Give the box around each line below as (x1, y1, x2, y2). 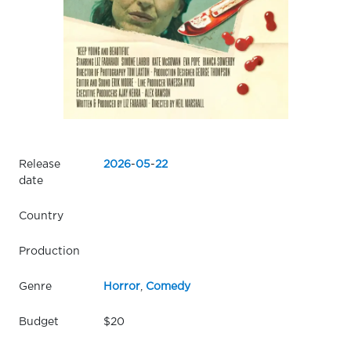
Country (19, 211, 63, 221)
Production (19, 246, 80, 256)
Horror (103, 281, 140, 291)
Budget (19, 317, 59, 327)
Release (19, 159, 60, 169)
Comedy (145, 281, 190, 291)
